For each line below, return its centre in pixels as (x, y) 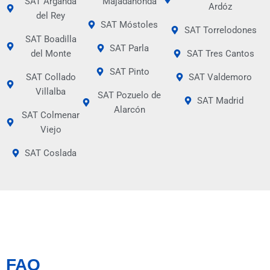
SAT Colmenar (51, 115)
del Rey (51, 16)
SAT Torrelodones (220, 30)
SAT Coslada (51, 153)
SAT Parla (129, 49)
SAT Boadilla (51, 39)
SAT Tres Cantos (220, 54)
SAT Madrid (221, 101)
